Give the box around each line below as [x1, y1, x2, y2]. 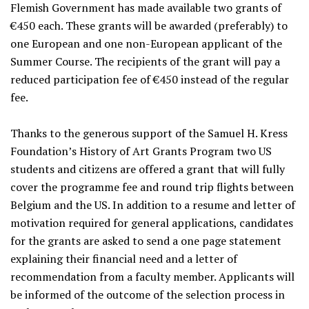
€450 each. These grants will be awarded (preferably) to [10, 18, 288, 33]
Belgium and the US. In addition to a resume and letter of [10, 197, 295, 212]
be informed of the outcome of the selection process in [10, 287, 285, 302]
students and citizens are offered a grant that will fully [10, 161, 285, 177]
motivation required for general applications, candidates [10, 215, 293, 230]
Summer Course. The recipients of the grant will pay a [10, 54, 280, 69]
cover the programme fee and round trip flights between [10, 179, 294, 195]
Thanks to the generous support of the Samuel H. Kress [10, 126, 288, 141]
